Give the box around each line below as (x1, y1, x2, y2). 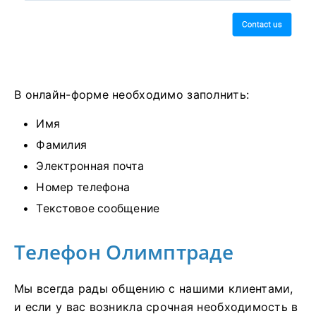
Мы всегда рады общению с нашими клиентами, (14, 281, 293, 296)
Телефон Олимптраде (14, 238, 234, 266)
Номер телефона (36, 181, 130, 195)
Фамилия (36, 138, 87, 152)
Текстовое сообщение (36, 202, 160, 216)
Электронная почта (36, 159, 145, 174)
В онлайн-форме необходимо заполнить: (14, 87, 250, 102)
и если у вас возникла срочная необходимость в (14, 300, 298, 315)
